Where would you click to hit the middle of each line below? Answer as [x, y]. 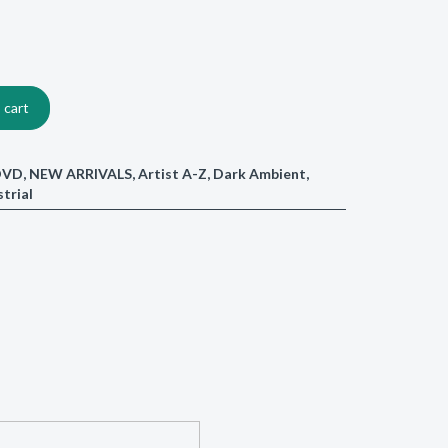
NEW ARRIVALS [80, 173]
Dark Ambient [259, 173]
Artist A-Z [172, 173]
